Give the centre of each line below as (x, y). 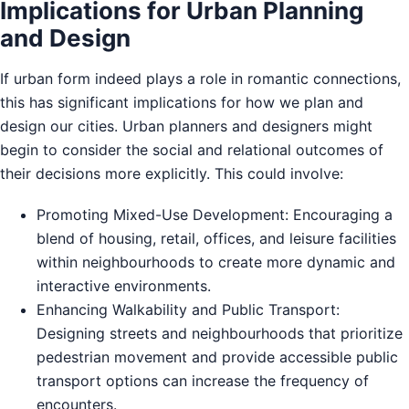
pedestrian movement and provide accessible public (217, 357)
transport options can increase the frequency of (203, 380)
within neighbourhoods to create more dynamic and (216, 262)
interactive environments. (124, 285)
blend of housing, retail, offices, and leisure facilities (216, 238)
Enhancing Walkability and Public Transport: (188, 309)
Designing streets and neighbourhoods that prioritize (220, 333)
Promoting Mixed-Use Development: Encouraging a (215, 214)
